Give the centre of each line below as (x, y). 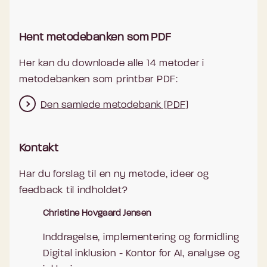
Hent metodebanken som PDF (95, 38)
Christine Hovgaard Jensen (97, 213)
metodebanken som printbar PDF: (99, 79)
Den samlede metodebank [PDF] (115, 105)
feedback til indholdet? (74, 190)
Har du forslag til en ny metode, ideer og (114, 174)
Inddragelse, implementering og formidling (141, 237)
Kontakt (39, 148)
